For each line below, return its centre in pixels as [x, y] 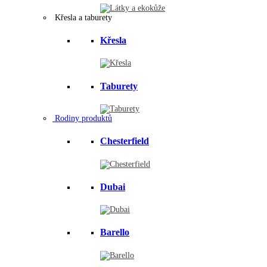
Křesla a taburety [82, 17]
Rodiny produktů [82, 118]
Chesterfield [125, 141]
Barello [115, 232]
